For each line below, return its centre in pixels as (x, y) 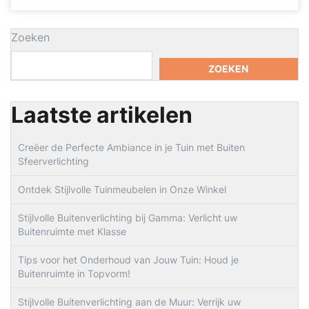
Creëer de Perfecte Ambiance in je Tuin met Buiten (131, 147)
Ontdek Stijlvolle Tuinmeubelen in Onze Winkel (122, 189)
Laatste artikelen (102, 115)
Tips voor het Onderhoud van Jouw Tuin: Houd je (128, 260)
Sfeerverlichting (53, 161)
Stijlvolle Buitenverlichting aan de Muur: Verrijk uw (129, 302)
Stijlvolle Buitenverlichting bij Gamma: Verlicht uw (128, 218)
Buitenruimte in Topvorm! (74, 273)
